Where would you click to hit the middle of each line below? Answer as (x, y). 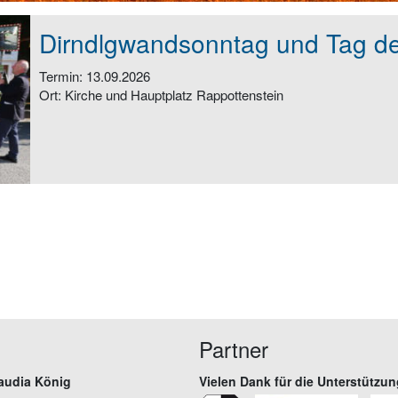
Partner (234, 349)
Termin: (63, 76)
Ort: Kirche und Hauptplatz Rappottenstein (161, 95)
